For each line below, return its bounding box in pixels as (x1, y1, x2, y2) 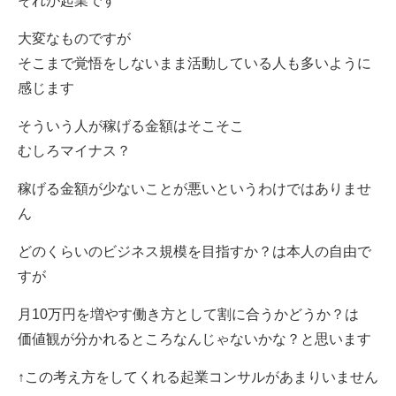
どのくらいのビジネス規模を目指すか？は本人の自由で (17, 244, 371, 259)
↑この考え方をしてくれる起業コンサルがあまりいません (17, 369, 378, 385)
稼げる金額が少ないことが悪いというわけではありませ (17, 181, 371, 196)
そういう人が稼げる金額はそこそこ (17, 118, 244, 133)
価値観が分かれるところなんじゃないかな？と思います (17, 331, 371, 346)
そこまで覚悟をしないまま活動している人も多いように (17, 56, 371, 71)
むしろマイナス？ (17, 143, 131, 158)
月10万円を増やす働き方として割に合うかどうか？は (17, 307, 359, 322)
